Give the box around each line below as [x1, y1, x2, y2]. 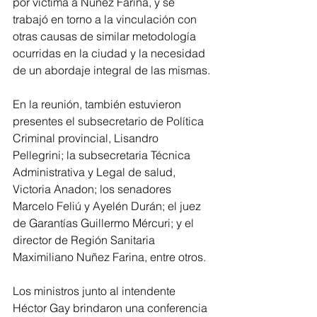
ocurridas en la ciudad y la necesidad [13, 45, 208, 60]
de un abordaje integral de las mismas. [13, 62, 210, 77]
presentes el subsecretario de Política [13, 113, 207, 128]
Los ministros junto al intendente [13, 283, 178, 298]
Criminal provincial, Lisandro [13, 130, 161, 145]
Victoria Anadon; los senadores [13, 181, 174, 196]
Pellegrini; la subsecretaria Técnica [13, 147, 193, 162]
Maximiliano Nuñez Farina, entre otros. [13, 249, 206, 264]
